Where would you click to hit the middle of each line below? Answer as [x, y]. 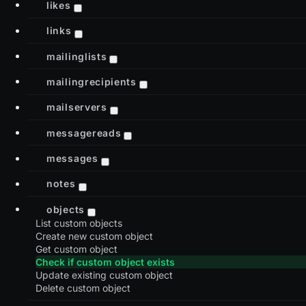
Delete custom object [83, 288]
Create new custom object [94, 236]
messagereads [84, 133]
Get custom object [76, 249]
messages [72, 158]
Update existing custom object [104, 275]
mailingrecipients [92, 81]
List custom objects [79, 223]
